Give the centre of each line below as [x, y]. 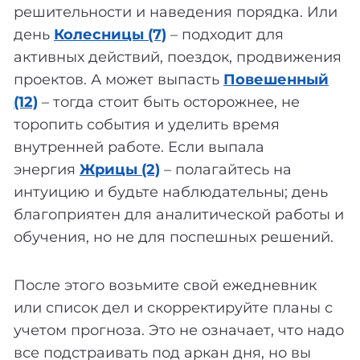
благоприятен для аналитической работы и [179, 215]
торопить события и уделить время [147, 125]
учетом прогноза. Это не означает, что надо [179, 331]
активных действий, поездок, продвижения [178, 57]
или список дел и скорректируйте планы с [173, 308]
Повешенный [276, 80]
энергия [47, 170]
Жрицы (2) [120, 170]
